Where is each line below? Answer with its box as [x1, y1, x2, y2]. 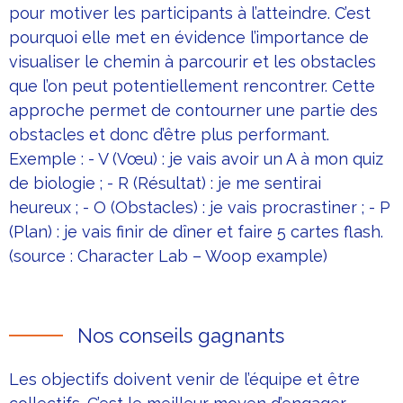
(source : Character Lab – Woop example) [9, 246, 327, 266]
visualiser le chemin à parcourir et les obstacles [9, 52, 376, 72]
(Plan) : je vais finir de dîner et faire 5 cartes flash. [9, 222, 383, 242]
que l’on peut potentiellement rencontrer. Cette [9, 76, 375, 96]
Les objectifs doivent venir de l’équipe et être [9, 370, 360, 390]
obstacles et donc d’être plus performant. [9, 125, 329, 145]
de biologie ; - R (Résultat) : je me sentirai [9, 174, 321, 193]
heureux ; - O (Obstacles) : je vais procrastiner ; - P [9, 198, 390, 218]
